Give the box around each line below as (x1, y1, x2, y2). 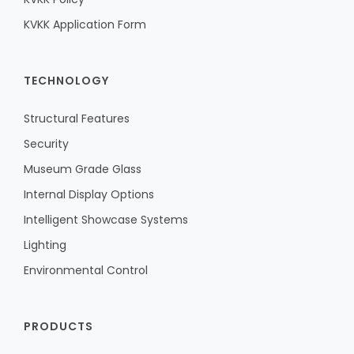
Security (24, 136, 69, 152)
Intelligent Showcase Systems (24, 212, 188, 228)
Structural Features (24, 111, 130, 126)
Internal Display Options (24, 186, 154, 202)
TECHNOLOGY (24, 73, 109, 88)
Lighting (24, 237, 66, 253)
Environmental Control (24, 262, 148, 278)
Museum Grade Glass (24, 161, 141, 177)
